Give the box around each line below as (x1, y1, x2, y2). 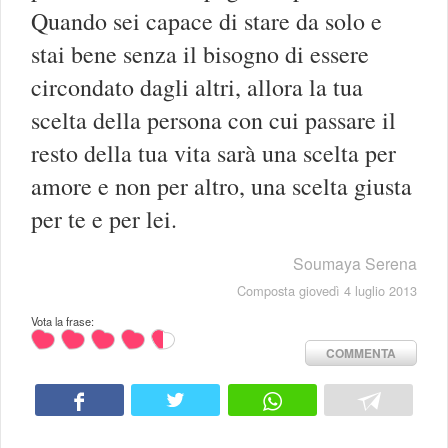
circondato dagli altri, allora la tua (31, 71, 363, 104)
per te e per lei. (31, 203, 177, 236)
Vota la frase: (31, 313, 94, 330)
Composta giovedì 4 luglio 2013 (237, 281, 417, 301)
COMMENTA (326, 344, 396, 363)
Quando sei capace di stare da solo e (31, 5, 382, 38)
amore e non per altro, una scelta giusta (31, 170, 412, 203)
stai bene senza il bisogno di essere (31, 38, 369, 71)
